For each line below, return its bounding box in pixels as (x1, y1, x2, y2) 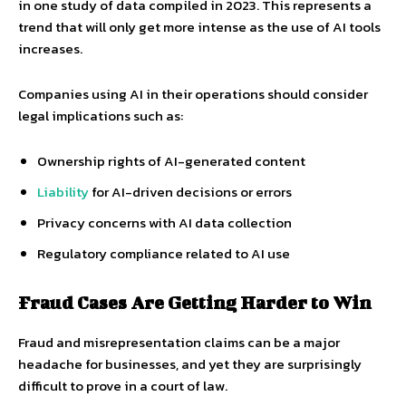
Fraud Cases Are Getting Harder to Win (18, 292, 372, 313)
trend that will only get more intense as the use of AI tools (18, 16, 381, 37)
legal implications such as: (18, 105, 183, 126)
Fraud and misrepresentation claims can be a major (18, 332, 340, 353)
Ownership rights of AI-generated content (37, 150, 305, 171)
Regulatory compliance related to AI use (37, 243, 290, 264)
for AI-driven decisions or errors (89, 181, 292, 202)
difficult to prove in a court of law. (18, 375, 227, 396)
